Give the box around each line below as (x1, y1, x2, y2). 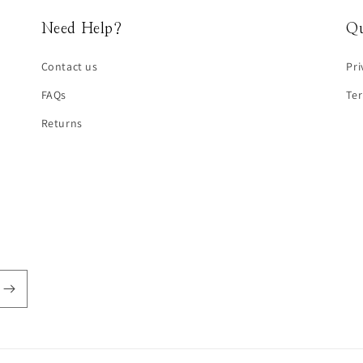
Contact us (41, 59, 98, 75)
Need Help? (41, 22, 122, 37)
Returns (41, 116, 83, 131)
